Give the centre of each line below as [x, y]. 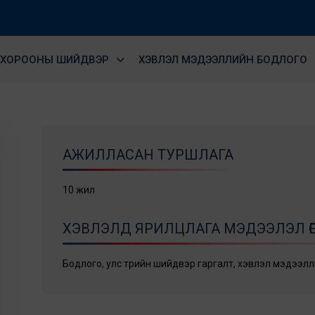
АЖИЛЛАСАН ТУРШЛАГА [148, 155]
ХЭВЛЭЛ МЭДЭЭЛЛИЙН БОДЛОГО [223, 60]
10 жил [79, 190]
